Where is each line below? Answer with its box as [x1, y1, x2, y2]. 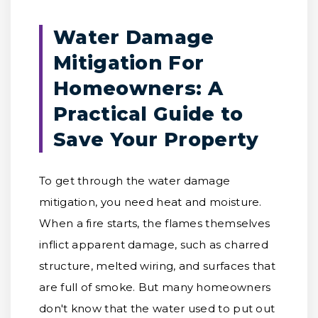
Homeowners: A [53, 77, 223, 100]
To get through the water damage [39, 174, 231, 187]
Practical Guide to [53, 102, 243, 126]
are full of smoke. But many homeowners [39, 280, 271, 294]
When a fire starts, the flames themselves [39, 216, 270, 230]
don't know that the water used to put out [39, 302, 275, 315]
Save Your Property [53, 128, 259, 151]
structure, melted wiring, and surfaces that [39, 259, 275, 273]
